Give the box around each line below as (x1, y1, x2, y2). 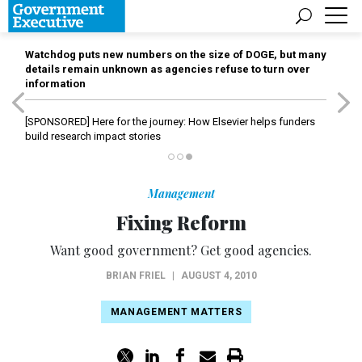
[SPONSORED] (25, 116, 90, 128)
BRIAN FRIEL (105, 270, 166, 281)
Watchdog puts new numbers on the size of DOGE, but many (25, 48, 326, 61)
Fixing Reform (116, 209, 246, 235)
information (25, 78, 86, 90)
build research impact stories (25, 130, 161, 142)
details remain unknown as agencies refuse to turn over (25, 63, 310, 75)
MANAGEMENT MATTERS (110, 306, 242, 318)
